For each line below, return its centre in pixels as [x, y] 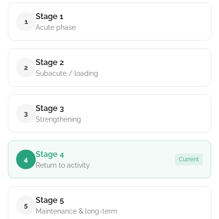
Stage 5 [50, 200]
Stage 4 [50, 154]
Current [189, 159]
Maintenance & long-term [77, 211]
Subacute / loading [67, 73]
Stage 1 [50, 16]
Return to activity [63, 165]
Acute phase [56, 27]
